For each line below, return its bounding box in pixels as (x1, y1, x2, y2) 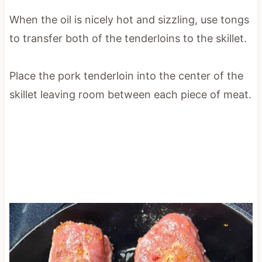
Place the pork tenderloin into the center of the (9, 69, 243, 82)
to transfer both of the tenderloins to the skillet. (9, 32, 247, 44)
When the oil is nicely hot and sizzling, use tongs (9, 13, 249, 26)
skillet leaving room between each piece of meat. (9, 88, 251, 101)
